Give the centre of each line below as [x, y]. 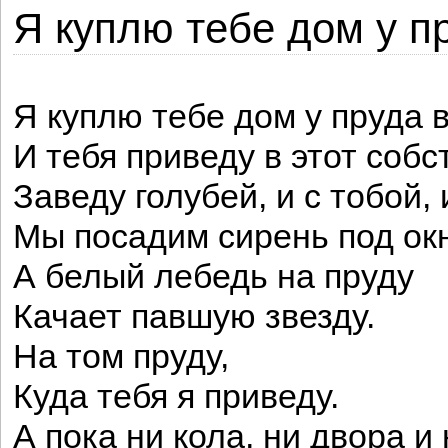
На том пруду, [121, 356]
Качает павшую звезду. [194, 316]
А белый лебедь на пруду [213, 276]
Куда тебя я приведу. [176, 396]
